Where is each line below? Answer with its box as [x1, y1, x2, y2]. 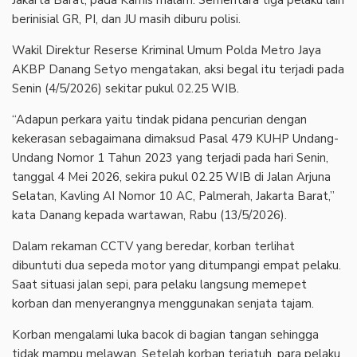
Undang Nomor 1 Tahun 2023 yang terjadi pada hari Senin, [12, 150, 328, 167]
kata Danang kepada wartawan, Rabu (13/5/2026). [12, 207, 287, 224]
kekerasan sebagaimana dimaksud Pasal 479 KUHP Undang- [12, 131, 339, 147]
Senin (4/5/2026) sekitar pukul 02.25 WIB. [12, 80, 239, 97]
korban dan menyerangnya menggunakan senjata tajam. [12, 296, 314, 312]
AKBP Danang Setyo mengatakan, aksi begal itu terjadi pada [12, 61, 344, 78]
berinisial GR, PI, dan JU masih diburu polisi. [12, 11, 241, 28]
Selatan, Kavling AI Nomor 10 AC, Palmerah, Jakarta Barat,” [12, 188, 335, 205]
